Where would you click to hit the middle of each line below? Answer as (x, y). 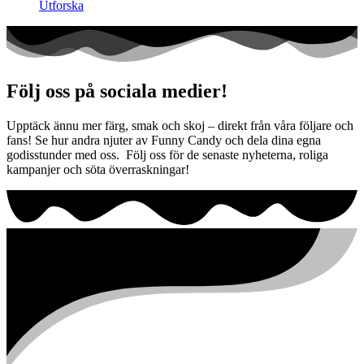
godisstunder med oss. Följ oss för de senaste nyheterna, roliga (167, 155)
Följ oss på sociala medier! (117, 91)
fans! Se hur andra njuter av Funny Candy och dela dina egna (164, 141)
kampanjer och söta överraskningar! (98, 170)
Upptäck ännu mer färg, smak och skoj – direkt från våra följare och (180, 126)
